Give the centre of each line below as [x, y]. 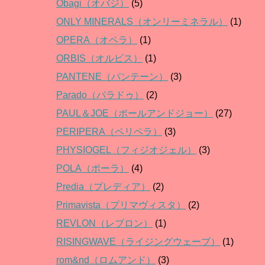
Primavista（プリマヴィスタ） [121, 205]
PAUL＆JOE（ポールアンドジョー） [135, 114]
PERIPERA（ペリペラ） [109, 132]
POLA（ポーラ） [93, 169]
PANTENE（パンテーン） [112, 77]
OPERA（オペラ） [97, 40]
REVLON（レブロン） [104, 224]
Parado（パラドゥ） [100, 95]
